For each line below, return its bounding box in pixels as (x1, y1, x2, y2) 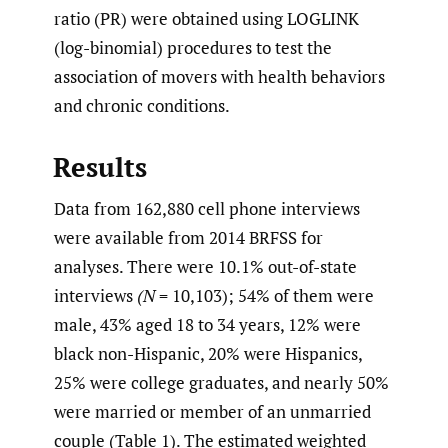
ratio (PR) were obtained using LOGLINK (54, 6, 359, 30)
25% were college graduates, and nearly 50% (54, 370, 389, 394)
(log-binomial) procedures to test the (54, 35, 332, 59)
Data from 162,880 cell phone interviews (54, 196, 360, 220)
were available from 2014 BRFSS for (54, 225, 323, 249)
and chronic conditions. (54, 93, 230, 117)
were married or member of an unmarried (54, 399, 371, 423)
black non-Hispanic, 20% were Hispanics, (54, 341, 362, 365)
